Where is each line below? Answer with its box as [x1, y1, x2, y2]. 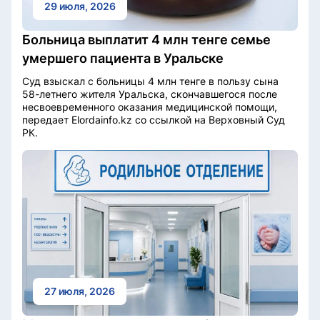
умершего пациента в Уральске [22, 51, 224, 66]
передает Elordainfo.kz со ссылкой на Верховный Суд [22, 114, 285, 126]
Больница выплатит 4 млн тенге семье [22, 32, 271, 48]
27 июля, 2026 [44, 284, 115, 297]
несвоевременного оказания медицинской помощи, [22, 101, 277, 114]
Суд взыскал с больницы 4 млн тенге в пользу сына [22, 75, 279, 88]
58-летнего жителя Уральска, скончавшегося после [22, 88, 277, 101]
